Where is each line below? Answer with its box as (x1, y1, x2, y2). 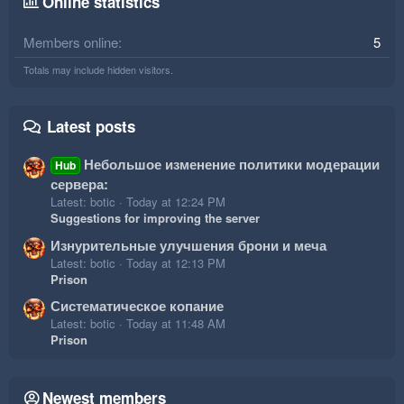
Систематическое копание (50, 296, 224, 316)
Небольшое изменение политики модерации (84, 154, 381, 175)
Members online (23, 32, 118, 52)
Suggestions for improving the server (50, 209, 260, 227)
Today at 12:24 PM (126, 193, 225, 211)
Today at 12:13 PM (126, 253, 225, 271)
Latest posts (47, 115, 135, 138)
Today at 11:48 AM (126, 315, 225, 332)
